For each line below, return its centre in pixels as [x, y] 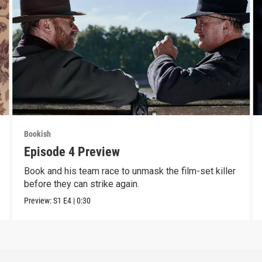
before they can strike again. [81, 184]
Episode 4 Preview [72, 151]
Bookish [37, 134]
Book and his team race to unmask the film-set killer [130, 171]
